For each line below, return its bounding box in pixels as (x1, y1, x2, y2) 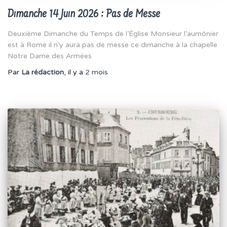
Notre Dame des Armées (8, 52, 92, 61)
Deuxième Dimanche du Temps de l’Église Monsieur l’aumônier (8, 29, 218, 39)
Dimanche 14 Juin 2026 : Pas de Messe (8, 8, 160, 21)
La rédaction (21, 68, 64, 77)
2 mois (85, 68, 108, 77)
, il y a (64, 68, 85, 77)
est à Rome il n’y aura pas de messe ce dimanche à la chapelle (8, 41, 217, 50)
